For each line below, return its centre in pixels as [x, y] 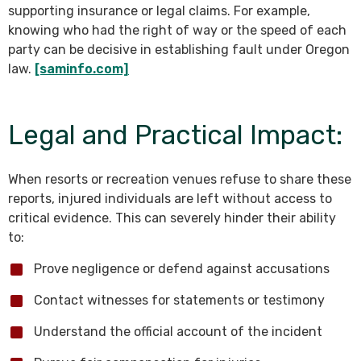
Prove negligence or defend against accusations [182, 268]
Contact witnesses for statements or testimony [179, 300]
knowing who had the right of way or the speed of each [177, 30]
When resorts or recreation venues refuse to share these [180, 179]
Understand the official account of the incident [178, 331]
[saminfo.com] [82, 68]
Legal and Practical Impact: [175, 135]
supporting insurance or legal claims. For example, [159, 10]
